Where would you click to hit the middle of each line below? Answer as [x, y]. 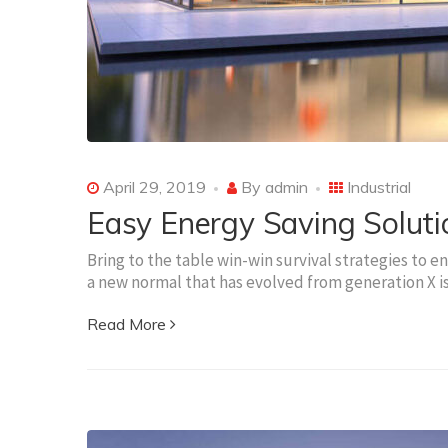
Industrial [379, 186]
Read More [126, 323]
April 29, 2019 [152, 186]
